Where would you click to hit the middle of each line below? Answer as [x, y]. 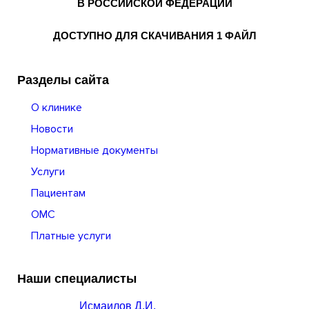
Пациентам [58, 193]
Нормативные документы [94, 150]
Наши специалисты [77, 279]
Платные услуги [71, 236]
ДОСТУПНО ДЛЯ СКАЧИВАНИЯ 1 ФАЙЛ [154, 36]
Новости [52, 129]
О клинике [57, 108]
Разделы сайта [63, 80]
